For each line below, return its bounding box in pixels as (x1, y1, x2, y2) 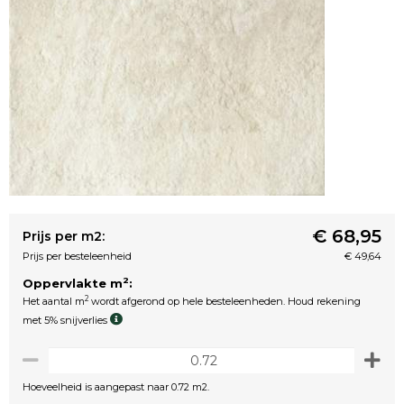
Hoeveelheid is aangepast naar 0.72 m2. (23, 381, 209, 393)
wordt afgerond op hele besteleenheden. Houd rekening (88, 295, 361, 308)
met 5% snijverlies (23, 314, 110, 326)
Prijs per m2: (23, 228, 105, 244)
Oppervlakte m (23, 276, 123, 290)
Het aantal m (23, 295, 85, 308)
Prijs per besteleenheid (23, 250, 132, 262)
